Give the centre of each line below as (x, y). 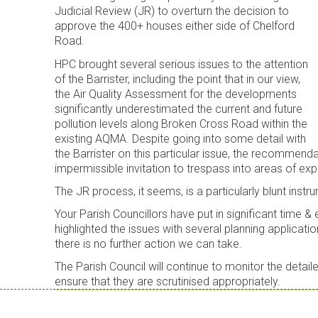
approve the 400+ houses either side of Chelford (175, 26)
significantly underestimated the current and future (179, 109)
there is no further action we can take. (149, 243)
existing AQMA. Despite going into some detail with (181, 138)
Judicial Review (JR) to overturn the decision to (172, 11)
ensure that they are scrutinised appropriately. (168, 282)
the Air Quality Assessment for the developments (176, 94)
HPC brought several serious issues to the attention (182, 64)
